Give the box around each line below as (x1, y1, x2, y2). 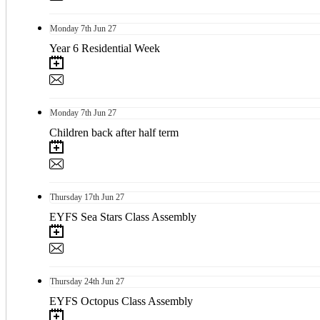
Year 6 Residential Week (49, 41, 160, 54)
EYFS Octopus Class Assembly (49, 294, 193, 307)
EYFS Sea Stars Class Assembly (49, 210, 196, 223)
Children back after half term (49, 126, 179, 139)
